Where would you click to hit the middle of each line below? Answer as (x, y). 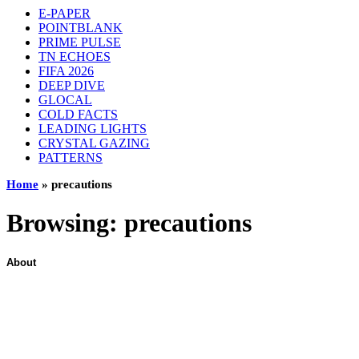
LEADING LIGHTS (93, 129)
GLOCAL (65, 100)
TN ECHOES (75, 56)
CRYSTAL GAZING (94, 143)
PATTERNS (71, 157)
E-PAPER (65, 13)
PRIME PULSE (80, 42)
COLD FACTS (78, 114)
